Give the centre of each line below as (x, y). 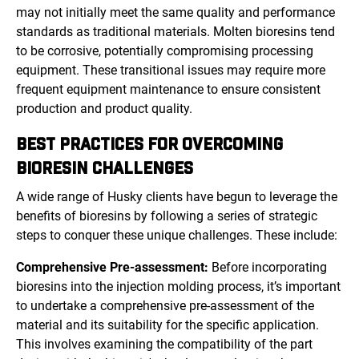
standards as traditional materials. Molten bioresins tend (175, 32)
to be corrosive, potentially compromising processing (165, 51)
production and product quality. (104, 109)
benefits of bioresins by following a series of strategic (167, 216)
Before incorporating (268, 268)
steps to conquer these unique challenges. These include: (178, 236)
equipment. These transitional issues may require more (171, 71)
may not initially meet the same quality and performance (175, 13)
